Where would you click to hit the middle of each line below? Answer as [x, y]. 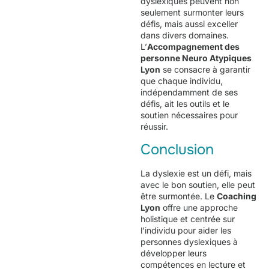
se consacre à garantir [205, 70]
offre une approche [199, 207]
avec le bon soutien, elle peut [198, 184]
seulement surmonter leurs [192, 13]
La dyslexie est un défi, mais [196, 173]
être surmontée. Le [179, 196]
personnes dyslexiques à [189, 241]
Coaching [237, 196]
